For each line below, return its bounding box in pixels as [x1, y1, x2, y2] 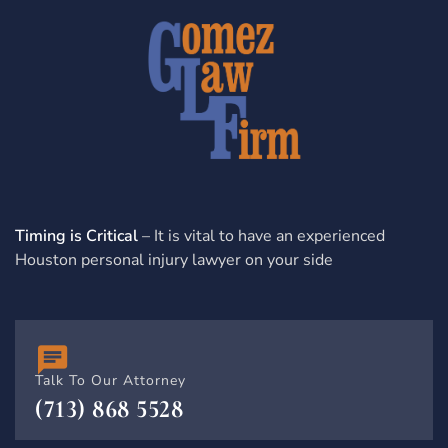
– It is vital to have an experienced [138, 224, 385, 247]
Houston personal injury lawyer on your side [15, 248, 333, 271]
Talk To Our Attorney [35, 370, 186, 390]
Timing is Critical [15, 224, 138, 247]
